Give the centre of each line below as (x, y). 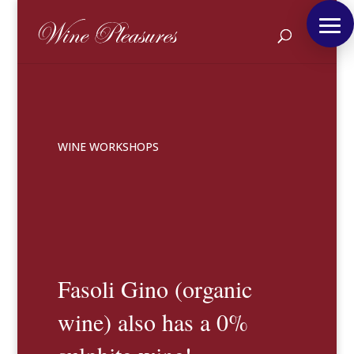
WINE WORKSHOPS (108, 147)
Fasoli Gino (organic (154, 288)
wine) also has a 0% (153, 322)
